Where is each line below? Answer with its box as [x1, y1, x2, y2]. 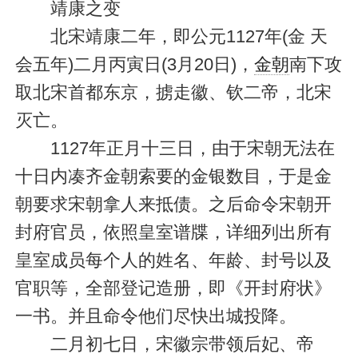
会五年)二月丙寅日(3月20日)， [14, 54, 254, 74]
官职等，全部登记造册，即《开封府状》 [14, 277, 332, 298]
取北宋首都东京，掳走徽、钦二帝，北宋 [14, 82, 332, 102]
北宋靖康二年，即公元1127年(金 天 [14, 26, 328, 46]
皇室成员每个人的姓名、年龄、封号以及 [14, 249, 332, 270]
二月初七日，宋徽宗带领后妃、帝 [14, 333, 314, 354]
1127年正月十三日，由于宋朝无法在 [14, 137, 335, 158]
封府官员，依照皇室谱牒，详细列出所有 [14, 221, 332, 242]
